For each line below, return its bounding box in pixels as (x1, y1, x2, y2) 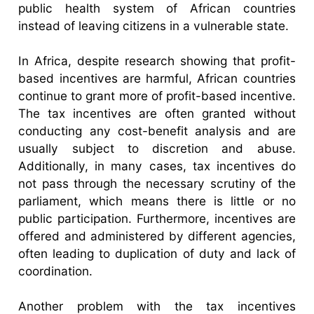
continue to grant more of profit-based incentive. (18, 88, 296, 103)
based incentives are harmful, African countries (18, 70, 296, 86)
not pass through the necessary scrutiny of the (18, 175, 296, 191)
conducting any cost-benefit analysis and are (18, 123, 296, 138)
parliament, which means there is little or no (18, 193, 296, 208)
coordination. (18, 263, 93, 278)
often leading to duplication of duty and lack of (18, 245, 296, 261)
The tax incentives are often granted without (18, 105, 296, 121)
